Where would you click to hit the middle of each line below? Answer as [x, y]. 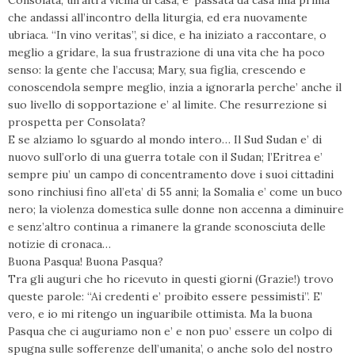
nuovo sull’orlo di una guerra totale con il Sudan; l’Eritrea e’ [165, 157]
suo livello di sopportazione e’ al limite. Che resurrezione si [167, 105]
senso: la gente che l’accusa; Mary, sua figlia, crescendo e [157, 70]
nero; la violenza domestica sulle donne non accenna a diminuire [176, 209]
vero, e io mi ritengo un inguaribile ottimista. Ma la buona [160, 314]
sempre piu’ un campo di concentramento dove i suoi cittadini [171, 174]
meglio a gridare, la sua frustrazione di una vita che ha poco [166, 52]
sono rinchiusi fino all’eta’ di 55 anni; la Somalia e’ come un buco [175, 192]
